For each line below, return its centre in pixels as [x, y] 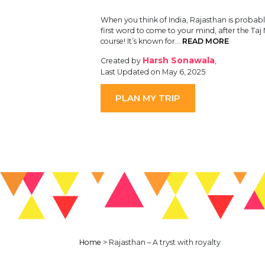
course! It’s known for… [141, 41]
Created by [121, 60]
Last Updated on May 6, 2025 [153, 72]
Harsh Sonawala [178, 60]
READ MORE [205, 41]
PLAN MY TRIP [148, 98]
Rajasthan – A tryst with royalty [165, 242]
